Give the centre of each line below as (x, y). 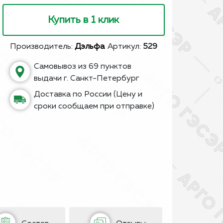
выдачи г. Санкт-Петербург (86, 79)
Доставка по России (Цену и (88, 95)
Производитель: (42, 47)
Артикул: (125, 47)
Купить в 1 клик (84, 20)
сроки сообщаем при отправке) (94, 107)
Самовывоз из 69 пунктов (82, 67)
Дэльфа (89, 47)
